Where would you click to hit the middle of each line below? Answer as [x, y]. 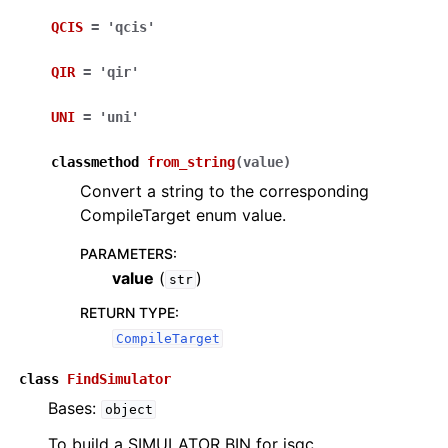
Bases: [74, 408]
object [128, 409]
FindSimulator [119, 379]
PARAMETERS [126, 253]
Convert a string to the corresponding [224, 191]
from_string [191, 162]
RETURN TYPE [127, 312]
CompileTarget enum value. [183, 215]
